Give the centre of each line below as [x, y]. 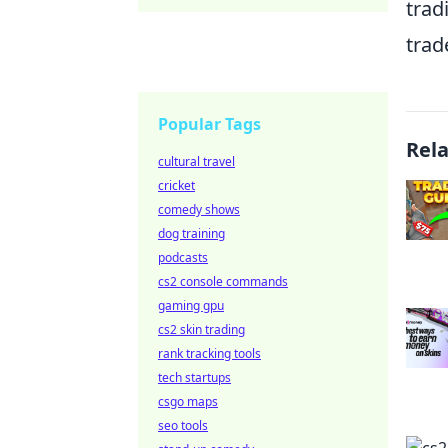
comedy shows [199, 209]
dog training [191, 233]
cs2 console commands [223, 281]
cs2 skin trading [201, 329]
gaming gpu [191, 305]
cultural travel [196, 161]
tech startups [194, 377]
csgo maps [188, 401]
